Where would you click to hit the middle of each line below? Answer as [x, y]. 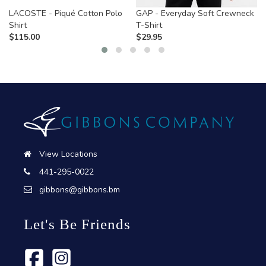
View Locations [68, 154]
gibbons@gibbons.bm [80, 190]
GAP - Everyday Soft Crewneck [195, 13]
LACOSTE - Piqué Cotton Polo [66, 13]
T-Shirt [149, 25]
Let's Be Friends [77, 224]
